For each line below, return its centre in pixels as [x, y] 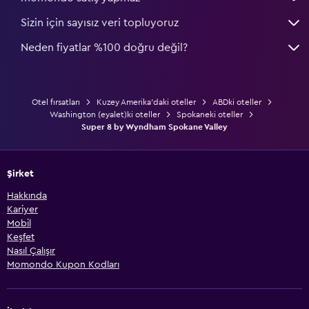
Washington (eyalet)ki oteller [105, 114]
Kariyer [22, 209]
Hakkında [27, 196]
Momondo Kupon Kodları [63, 265]
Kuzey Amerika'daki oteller [146, 102]
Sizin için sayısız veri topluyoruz [100, 22]
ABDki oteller [237, 102]
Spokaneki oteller [210, 114]
